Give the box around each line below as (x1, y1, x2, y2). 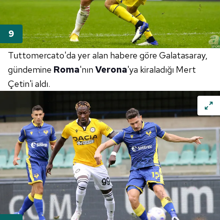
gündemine (8, 64, 54, 76)
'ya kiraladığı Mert (127, 64, 196, 76)
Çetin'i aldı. (8, 78, 50, 90)
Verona (95, 64, 127, 76)
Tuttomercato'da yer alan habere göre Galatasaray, (8, 50, 208, 61)
